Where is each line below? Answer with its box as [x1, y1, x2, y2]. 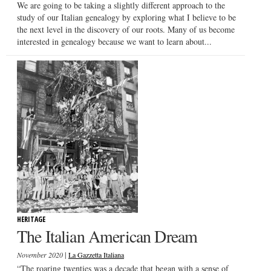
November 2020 [17, 249, 65, 260]
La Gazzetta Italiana [68, 249, 124, 260]
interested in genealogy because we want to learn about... [17, 35, 212, 47]
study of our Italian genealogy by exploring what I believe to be [17, 11, 236, 23]
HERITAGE [17, 214, 45, 224]
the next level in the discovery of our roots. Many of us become [17, 23, 235, 35]
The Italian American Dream [17, 224, 198, 247]
